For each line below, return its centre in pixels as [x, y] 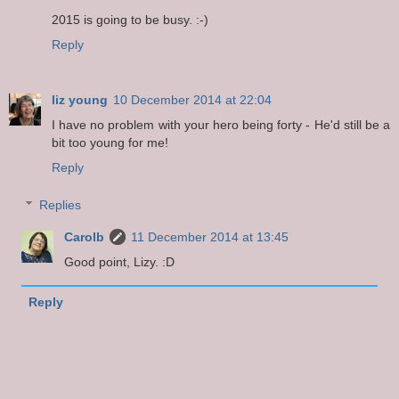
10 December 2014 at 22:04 [192, 100]
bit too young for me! [110, 143]
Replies [61, 204]
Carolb [85, 236]
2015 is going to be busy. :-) [130, 20]
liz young [80, 100]
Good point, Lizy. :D [120, 261]
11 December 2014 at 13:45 [210, 236]
